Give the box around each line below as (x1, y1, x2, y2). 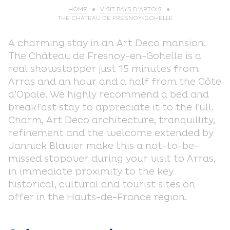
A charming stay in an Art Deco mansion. (8, 37, 206, 49)
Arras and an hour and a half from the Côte (8, 76, 221, 88)
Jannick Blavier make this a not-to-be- (8, 140, 199, 152)
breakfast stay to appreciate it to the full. (8, 102, 214, 113)
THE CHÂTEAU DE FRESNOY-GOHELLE (57, 15, 173, 22)
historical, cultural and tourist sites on (8, 179, 195, 190)
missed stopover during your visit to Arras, (8, 153, 216, 165)
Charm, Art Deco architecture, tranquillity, (8, 114, 215, 126)
